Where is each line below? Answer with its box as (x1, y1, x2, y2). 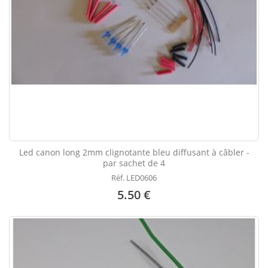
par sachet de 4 (103, 157, 165, 169)
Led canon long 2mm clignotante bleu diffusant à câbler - (19, 147, 249, 159)
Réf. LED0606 (111, 172, 157, 184)
